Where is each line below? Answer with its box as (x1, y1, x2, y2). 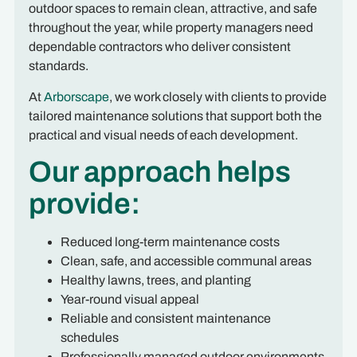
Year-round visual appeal (60, 292, 199, 307)
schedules (60, 331, 119, 345)
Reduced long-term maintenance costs (60, 235, 280, 249)
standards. (28, 59, 88, 73)
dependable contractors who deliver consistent (28, 40, 291, 54)
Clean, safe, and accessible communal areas (60, 254, 312, 269)
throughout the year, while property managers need (28, 21, 313, 35)
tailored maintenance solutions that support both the (28, 108, 322, 123)
